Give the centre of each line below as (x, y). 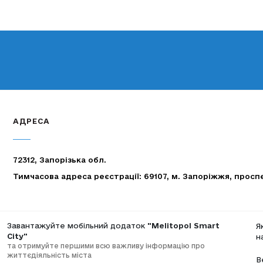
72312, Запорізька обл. (60, 159)
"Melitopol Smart (184, 225)
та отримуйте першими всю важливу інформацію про (106, 245)
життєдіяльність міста (50, 255)
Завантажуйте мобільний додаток (77, 225)
